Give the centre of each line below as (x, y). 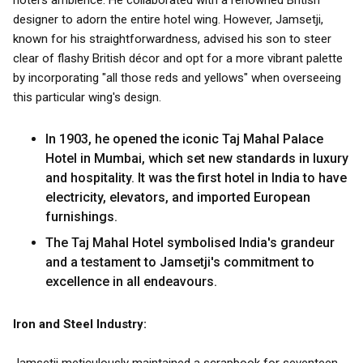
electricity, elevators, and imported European (178, 197)
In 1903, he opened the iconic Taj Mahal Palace (184, 139)
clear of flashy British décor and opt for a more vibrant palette (178, 58)
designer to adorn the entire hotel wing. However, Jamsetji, (168, 19)
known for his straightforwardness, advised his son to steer (172, 39)
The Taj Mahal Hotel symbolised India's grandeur (190, 243)
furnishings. (81, 217)
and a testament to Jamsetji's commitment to (180, 262)
